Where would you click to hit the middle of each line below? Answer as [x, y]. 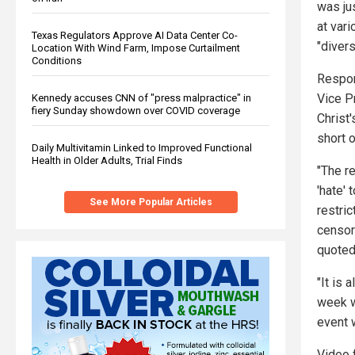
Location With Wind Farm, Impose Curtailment [136, 48]
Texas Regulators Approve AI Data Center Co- [135, 35]
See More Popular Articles [151, 202]
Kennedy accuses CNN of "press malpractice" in [141, 97]
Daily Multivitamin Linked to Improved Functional [142, 147]
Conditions [57, 60]
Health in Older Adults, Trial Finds [107, 160]
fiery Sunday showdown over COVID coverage [136, 110]
